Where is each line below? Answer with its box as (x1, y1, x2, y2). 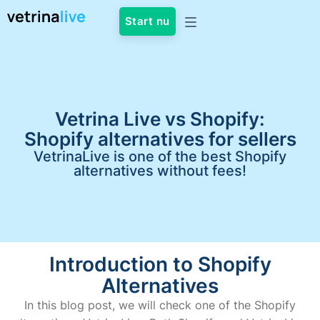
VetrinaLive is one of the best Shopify (34, 148, 286, 165)
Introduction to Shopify (49, 252, 271, 276)
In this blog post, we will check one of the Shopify (24, 298, 296, 312)
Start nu (124, 14, 170, 28)
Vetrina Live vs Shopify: (55, 108, 265, 130)
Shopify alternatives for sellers (24, 128, 296, 150)
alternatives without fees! (74, 162, 246, 179)
